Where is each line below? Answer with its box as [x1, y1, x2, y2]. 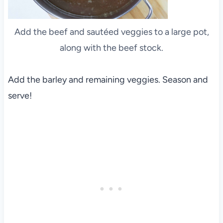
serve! [7, 90, 32, 102]
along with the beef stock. [60, 42, 163, 54]
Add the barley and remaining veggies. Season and [7, 74, 208, 86]
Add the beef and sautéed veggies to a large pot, [14, 26, 209, 38]
